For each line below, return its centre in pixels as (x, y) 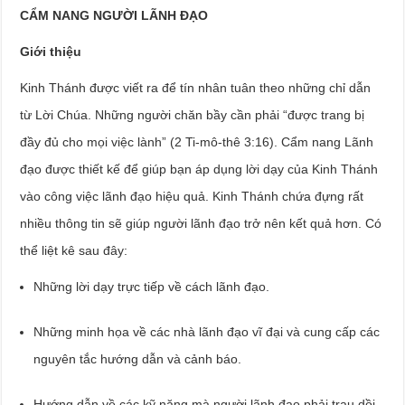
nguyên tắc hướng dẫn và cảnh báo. (138, 358)
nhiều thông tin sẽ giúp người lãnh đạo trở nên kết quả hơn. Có (201, 223)
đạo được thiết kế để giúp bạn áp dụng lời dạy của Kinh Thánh (199, 169)
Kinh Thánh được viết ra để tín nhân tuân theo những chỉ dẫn (196, 87)
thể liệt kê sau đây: (74, 250)
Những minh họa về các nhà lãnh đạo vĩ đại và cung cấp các (207, 331)
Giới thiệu (51, 51)
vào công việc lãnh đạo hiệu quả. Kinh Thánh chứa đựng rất (192, 196)
